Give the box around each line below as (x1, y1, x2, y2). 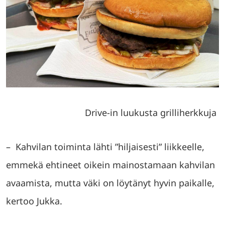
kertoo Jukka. (6, 194, 62, 207)
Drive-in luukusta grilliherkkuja (84, 106, 216, 119)
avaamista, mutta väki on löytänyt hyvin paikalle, (6, 176, 214, 189)
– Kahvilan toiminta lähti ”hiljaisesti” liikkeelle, (6, 140, 204, 153)
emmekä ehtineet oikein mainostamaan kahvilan (6, 158, 215, 171)
